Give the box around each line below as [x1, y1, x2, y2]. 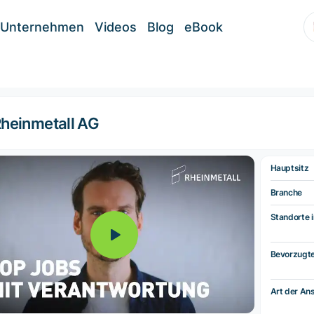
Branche [270, 187, 302, 198]
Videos [95, 20, 137, 34]
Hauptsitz [270, 163, 309, 174]
